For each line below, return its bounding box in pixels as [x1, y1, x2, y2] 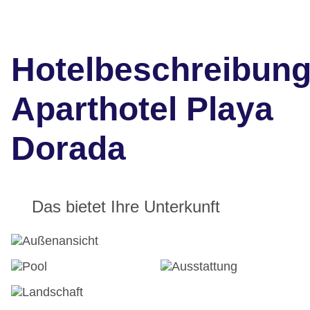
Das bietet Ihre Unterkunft [32, 197, 220, 217]
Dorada [11, 130, 126, 167]
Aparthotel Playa [11, 91, 273, 128]
